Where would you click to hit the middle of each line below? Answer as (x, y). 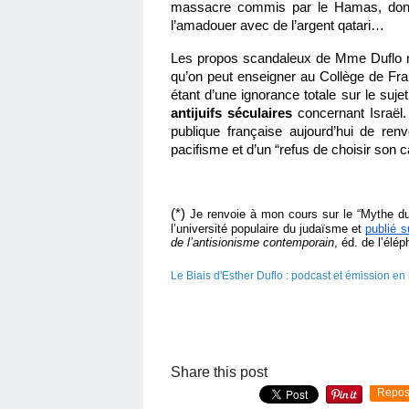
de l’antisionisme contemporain (252, 242)
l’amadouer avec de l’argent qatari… (279, 25)
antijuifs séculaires (234, 113)
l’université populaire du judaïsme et (268, 228)
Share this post (219, 372)
